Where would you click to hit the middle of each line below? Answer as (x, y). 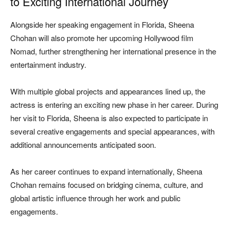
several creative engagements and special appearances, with (112, 131)
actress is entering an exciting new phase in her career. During (114, 104)
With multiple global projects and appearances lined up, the (108, 91)
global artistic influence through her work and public (95, 198)
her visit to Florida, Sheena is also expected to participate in (109, 118)
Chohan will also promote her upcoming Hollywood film (102, 37)
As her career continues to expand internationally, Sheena (106, 171)
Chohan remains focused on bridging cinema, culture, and (107, 184)
